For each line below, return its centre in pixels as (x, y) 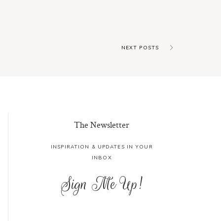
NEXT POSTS (140, 48)
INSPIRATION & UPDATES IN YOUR (102, 147)
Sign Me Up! (102, 184)
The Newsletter (102, 124)
